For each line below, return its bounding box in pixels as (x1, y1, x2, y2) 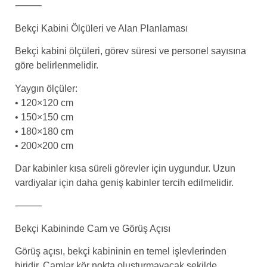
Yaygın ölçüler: (15, 83, 77, 94)
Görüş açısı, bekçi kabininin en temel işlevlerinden (15, 246, 226, 257)
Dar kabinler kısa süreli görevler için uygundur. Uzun (15, 163, 235, 173)
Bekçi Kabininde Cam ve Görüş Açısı (15, 223, 170, 234)
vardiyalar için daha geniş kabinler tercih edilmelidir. (15, 177, 234, 188)
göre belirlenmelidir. (15, 60, 98, 71)
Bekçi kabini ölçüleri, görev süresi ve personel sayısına (15, 46, 246, 57)
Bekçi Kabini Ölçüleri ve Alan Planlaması (15, 23, 188, 33)
